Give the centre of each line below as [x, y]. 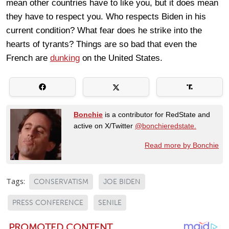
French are [28, 58]
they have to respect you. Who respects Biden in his [106, 16]
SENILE [110, 202]
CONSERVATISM [61, 181]
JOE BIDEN [122, 181]
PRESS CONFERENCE [48, 202]
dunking [65, 58]
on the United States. [121, 58]
